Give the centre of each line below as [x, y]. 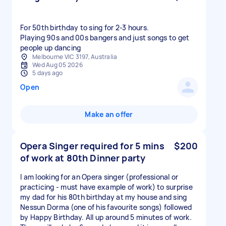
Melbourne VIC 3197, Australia [75, 57]
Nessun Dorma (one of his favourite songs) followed [106, 207]
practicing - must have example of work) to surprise [106, 187]
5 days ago [48, 73]
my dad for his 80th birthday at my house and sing [104, 197]
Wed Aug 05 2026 [58, 65]
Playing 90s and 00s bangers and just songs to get [105, 38]
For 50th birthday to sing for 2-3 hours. [84, 27]
